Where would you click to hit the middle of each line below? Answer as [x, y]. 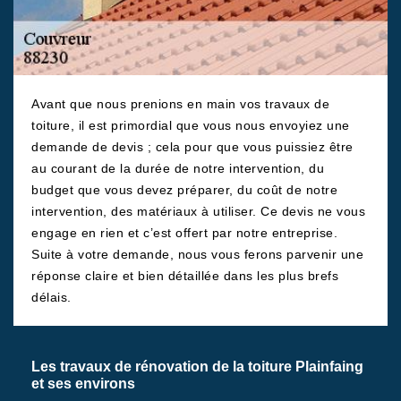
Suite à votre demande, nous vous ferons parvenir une [197, 254]
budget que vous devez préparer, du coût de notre [184, 190]
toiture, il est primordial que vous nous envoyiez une [191, 125]
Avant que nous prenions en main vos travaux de [180, 104]
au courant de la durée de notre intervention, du [178, 168]
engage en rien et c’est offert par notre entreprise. [184, 233]
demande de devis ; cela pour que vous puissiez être [192, 147]
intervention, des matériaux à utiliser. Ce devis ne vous [198, 211]
